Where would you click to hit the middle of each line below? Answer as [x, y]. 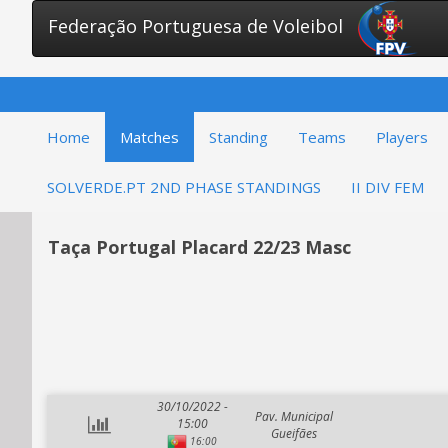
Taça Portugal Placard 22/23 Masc [199, 247]
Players [402, 137]
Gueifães [294, 433]
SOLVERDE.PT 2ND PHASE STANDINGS [184, 187]
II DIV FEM [387, 187]
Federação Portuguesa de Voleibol [195, 26]
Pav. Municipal [294, 416]
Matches [149, 137]
